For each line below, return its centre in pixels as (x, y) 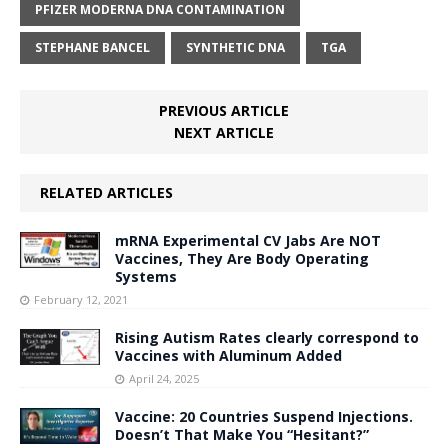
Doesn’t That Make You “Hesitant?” (242, 434)
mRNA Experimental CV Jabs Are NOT (248, 240)
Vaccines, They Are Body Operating (242, 258)
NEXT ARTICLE (224, 132)
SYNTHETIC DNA (235, 47)
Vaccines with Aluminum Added (228, 355)
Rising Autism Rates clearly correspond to (267, 337)
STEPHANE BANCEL (92, 47)
